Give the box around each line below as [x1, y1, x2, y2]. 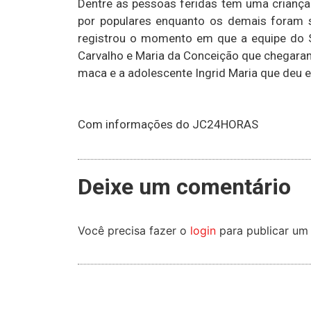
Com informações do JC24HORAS [78, 117, 258, 132]
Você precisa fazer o [78, 223, 190, 237]
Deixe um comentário [78, 173, 291, 200]
